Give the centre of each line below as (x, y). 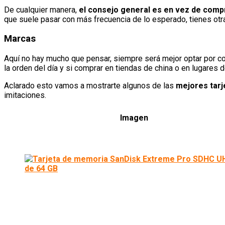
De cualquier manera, (41, 10)
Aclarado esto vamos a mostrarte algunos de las (90, 86)
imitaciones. (25, 95)
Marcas (20, 39)
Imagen (134, 118)
